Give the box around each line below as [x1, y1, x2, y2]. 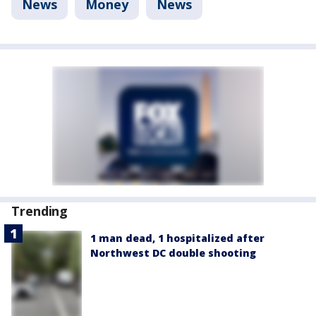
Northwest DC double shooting [90, 246, 256, 260]
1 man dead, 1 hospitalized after [90, 231, 265, 245]
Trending [11, 202, 68, 219]
